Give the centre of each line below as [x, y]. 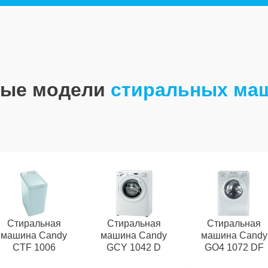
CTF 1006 [34, 247]
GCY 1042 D [134, 247]
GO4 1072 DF [234, 247]
